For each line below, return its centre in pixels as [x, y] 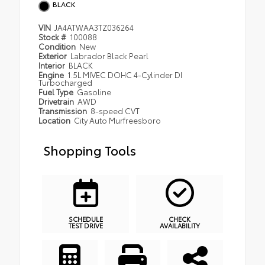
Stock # [53, 37]
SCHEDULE [85, 219]
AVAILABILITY [180, 226]
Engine [52, 75]
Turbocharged [65, 83]
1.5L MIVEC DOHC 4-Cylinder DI [125, 75]
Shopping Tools [90, 150]
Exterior [54, 56]
